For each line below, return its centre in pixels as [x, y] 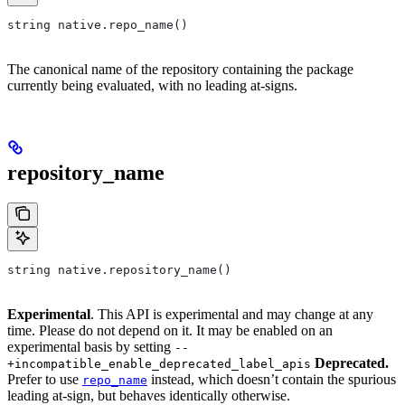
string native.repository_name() [119, 270]
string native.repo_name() [98, 24]
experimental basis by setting [91, 347]
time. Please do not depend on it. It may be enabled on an [170, 331]
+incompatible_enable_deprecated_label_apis [159, 364]
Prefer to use [45, 380]
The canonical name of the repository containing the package [180, 69]
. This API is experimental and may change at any [232, 315]
